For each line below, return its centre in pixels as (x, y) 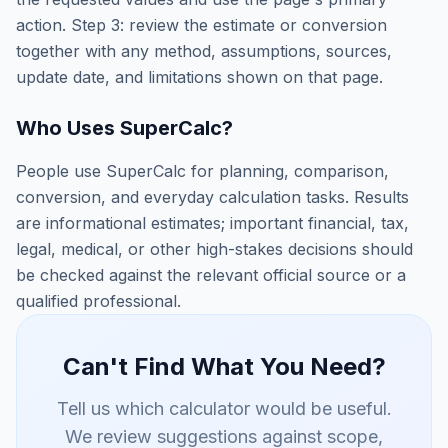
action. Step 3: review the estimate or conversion (201, 25)
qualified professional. (98, 301)
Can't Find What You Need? (224, 366)
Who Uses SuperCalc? (124, 128)
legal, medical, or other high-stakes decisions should (214, 249)
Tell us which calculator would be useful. (224, 408)
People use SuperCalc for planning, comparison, (202, 171)
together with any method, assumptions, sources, (204, 51)
